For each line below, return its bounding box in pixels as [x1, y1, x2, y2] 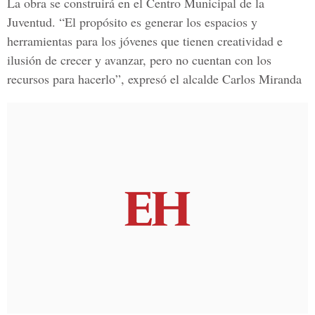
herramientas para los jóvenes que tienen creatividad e [7, 32, 283, 49]
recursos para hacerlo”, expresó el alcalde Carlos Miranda [7, 70, 302, 87]
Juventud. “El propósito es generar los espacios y [7, 13, 257, 30]
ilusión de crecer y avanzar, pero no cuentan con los [7, 51, 271, 68]
